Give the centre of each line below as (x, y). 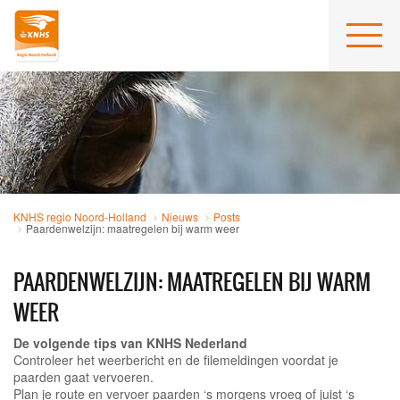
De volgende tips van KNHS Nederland (130, 343)
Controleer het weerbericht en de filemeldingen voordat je (176, 360)
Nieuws (180, 217)
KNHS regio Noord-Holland (80, 217)
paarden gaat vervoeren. (83, 377)
